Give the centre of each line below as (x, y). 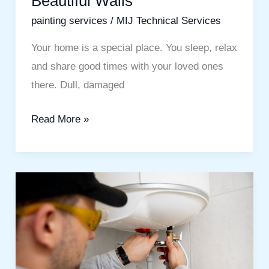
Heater (45, 199)
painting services (69, 21)
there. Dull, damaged (77, 85)
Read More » (60, 119)
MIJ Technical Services (168, 21)
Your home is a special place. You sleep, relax (134, 48)
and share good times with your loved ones (127, 67)
